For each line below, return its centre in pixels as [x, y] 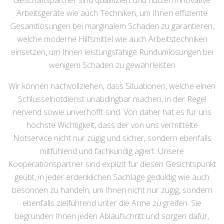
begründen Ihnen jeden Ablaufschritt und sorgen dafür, [112, 216]
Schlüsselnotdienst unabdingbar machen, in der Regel [112, 99]
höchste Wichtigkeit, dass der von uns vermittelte [112, 125]
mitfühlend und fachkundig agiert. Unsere [112, 151]
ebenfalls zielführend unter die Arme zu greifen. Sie [112, 203]
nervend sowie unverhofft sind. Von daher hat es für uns [112, 112]
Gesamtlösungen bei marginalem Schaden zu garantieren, [112, 26]
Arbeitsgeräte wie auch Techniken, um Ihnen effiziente [112, 13]
